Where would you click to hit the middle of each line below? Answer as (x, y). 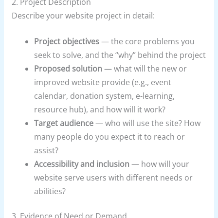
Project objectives (67, 41)
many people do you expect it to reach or (110, 136)
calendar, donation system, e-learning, (105, 96)
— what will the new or (145, 68)
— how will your (160, 164)
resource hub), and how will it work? (100, 109)
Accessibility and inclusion (82, 164)
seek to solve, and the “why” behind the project (120, 55)
